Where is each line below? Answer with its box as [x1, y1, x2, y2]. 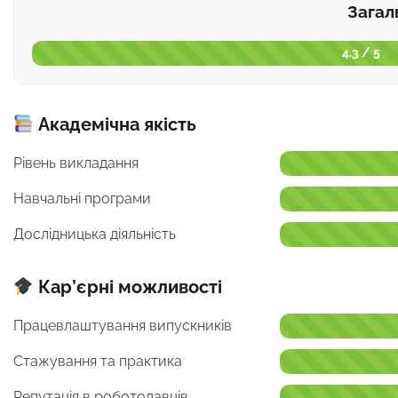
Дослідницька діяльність [13, 225, 176, 243]
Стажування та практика [13, 352, 182, 370]
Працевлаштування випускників [13, 316, 232, 334]
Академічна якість [33, 113, 196, 135]
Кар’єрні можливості [33, 275, 222, 298]
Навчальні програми [13, 189, 151, 207]
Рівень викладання [13, 154, 139, 171]
